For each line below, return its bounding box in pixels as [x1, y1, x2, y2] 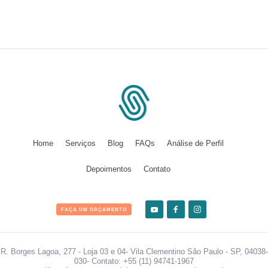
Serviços [65, 139, 96, 148]
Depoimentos [86, 165, 132, 174]
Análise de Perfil [166, 139, 224, 148]
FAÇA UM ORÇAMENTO [60, 207, 127, 213]
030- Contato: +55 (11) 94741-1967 [74, 257, 194, 266]
